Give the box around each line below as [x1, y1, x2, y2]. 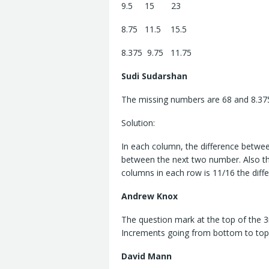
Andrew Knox [121, 190, 178, 202]
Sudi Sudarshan [121, 70, 187, 82]
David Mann [121, 250, 172, 262]
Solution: [121, 117, 155, 129]
